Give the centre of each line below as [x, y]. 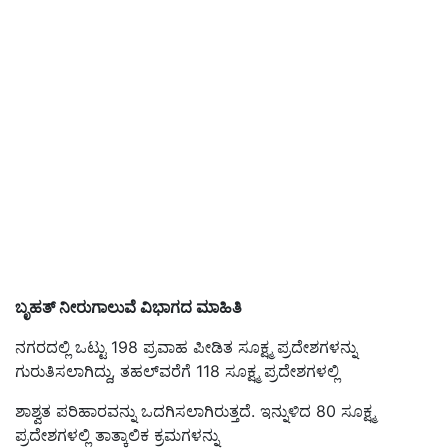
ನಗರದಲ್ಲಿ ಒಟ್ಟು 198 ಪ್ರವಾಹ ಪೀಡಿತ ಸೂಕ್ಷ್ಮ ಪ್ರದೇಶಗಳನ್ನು [186, 347]
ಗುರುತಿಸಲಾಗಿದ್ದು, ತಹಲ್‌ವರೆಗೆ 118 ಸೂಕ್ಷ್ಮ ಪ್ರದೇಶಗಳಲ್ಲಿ [177, 371]
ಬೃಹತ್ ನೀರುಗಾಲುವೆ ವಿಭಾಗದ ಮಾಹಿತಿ [130, 307]
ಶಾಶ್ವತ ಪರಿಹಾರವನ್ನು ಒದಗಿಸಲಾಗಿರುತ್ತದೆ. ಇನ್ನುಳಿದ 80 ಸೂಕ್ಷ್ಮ [195, 411]
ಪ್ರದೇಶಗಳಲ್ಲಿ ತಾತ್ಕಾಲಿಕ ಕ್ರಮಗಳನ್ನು [119, 435]
